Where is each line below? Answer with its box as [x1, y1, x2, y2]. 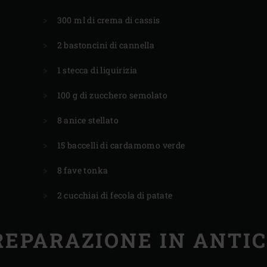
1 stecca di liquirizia [57, 64, 138, 76]
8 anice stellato [57, 114, 119, 126]
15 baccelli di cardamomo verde [57, 139, 185, 151]
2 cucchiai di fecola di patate [57, 189, 173, 201]
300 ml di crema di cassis [57, 14, 160, 26]
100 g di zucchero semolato [57, 89, 168, 101]
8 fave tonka [57, 164, 108, 176]
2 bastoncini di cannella [57, 39, 155, 51]
